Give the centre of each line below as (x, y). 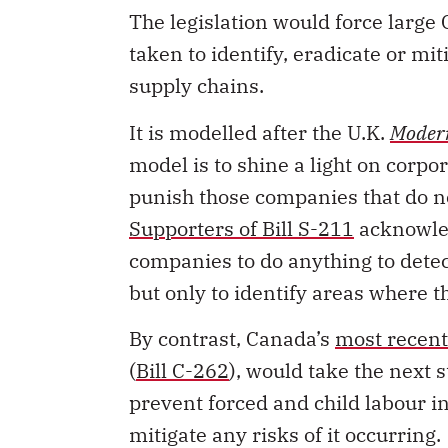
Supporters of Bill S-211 (241, 204)
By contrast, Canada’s (232, 315)
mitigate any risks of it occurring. (287, 411)
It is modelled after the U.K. (259, 108)
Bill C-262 (182, 347)
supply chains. (199, 62)
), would (266, 347)
